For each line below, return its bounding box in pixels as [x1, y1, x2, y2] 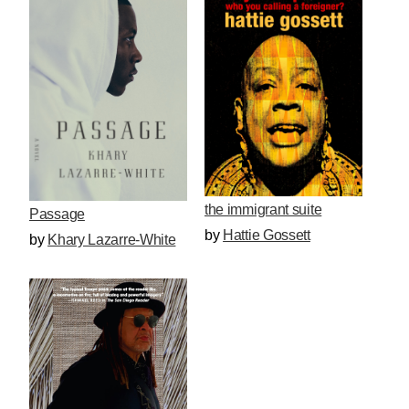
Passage [29, 205, 85, 222]
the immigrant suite [204, 201, 322, 217]
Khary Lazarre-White [47, 231, 176, 247]
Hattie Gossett [223, 226, 310, 243]
